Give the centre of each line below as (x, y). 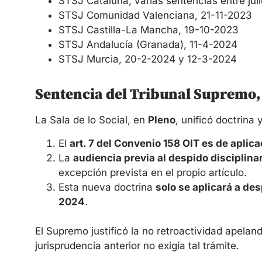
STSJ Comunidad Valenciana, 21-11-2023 (155, 15)
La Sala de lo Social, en (92, 120)
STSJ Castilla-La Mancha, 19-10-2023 (149, 30)
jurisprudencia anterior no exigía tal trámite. (137, 245)
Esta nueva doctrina (107, 187)
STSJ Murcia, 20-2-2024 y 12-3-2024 (148, 59)
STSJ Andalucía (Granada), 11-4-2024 (148, 45)
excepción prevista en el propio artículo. (153, 172)
